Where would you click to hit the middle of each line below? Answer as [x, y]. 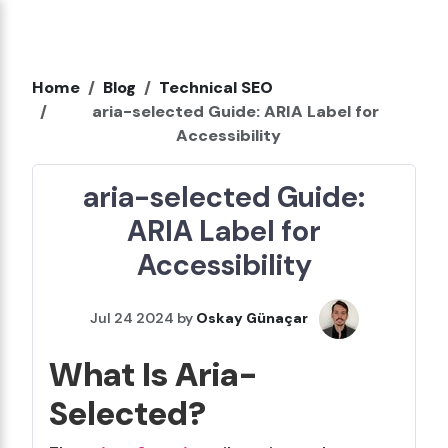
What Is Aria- [153, 374]
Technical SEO [216, 87]
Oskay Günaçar [251, 317]
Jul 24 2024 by [142, 317]
